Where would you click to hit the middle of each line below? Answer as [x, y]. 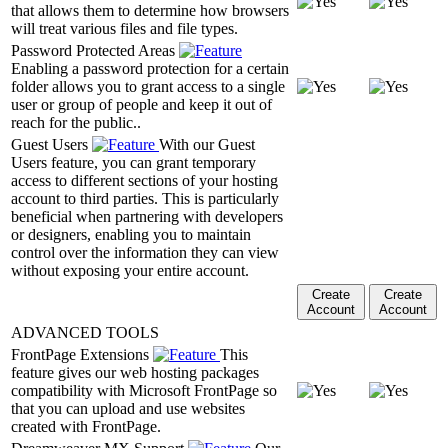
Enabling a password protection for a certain [150, 68]
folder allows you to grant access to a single [148, 86]
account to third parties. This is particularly [145, 198]
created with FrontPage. [86, 426]
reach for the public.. [76, 122]
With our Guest [207, 144]
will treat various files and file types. [124, 28]
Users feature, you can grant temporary [133, 162]
